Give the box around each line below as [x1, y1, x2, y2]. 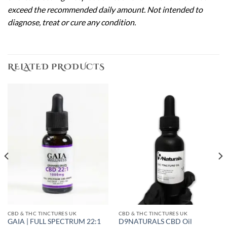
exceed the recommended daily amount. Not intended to [8, 5, 203, 15]
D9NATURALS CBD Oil [118, 217, 192, 226]
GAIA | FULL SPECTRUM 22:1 [7, 217, 101, 226]
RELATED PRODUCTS [8, 61, 105, 73]
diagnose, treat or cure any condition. [8, 17, 136, 27]
